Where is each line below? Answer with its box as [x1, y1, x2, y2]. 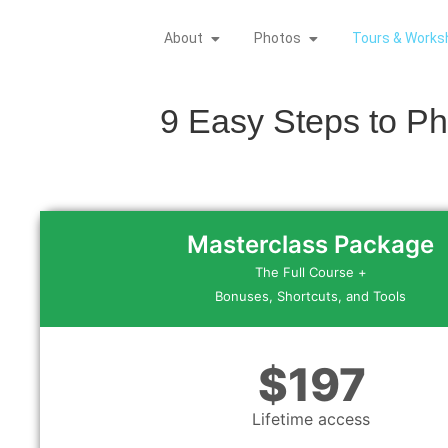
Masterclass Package [187, 230, 435, 259]
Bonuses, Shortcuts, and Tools [215, 288, 407, 304]
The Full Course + [254, 264, 367, 280]
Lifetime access [251, 409, 370, 429]
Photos [254, 30, 302, 46]
